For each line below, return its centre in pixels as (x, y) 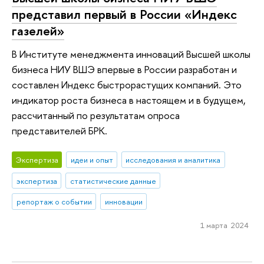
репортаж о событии (54, 202)
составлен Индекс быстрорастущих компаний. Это (127, 85)
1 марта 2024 (224, 225)
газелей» (38, 30)
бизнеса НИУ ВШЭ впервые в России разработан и (124, 70)
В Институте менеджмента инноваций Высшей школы (131, 54)
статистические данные (113, 181)
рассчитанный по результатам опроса (96, 115)
